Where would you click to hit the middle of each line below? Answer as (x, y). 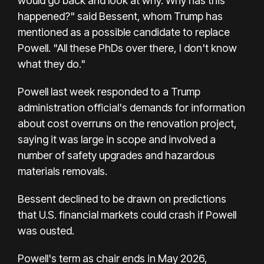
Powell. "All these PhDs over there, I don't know (127, 48)
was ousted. (46, 230)
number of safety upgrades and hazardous (116, 155)
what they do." (52, 64)
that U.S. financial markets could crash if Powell (127, 214)
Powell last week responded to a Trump (109, 91)
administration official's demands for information (131, 107)
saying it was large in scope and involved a (117, 139)
